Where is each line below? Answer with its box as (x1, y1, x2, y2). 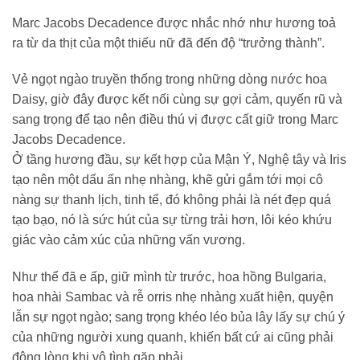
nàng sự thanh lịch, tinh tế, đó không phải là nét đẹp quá (12, 193, 331, 207)
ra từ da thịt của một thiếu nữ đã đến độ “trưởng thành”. (12, 35, 325, 50)
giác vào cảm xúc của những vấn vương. (12, 233, 245, 247)
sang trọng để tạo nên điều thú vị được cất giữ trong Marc (12, 112, 338, 127)
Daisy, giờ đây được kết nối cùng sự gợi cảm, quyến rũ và (12, 92, 342, 107)
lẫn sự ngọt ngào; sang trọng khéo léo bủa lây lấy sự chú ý (12, 310, 345, 325)
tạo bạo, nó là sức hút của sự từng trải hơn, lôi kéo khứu (12, 213, 332, 227)
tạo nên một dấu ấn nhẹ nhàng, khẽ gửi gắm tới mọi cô (12, 173, 323, 187)
